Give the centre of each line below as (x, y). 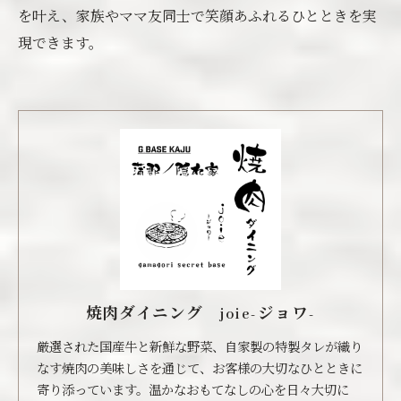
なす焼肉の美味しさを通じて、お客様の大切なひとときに (200, 367)
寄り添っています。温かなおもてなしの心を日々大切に (193, 389)
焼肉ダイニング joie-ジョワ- (200, 315)
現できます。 (60, 43)
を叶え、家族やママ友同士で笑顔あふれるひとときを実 (197, 16)
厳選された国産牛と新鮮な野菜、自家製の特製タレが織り (200, 346)
